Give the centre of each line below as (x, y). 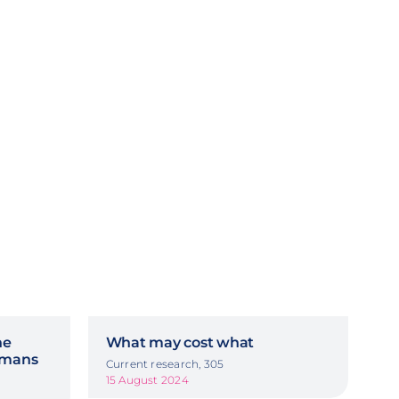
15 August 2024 (147, 379)
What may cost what (180, 342)
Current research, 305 (165, 363)
